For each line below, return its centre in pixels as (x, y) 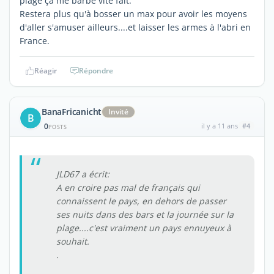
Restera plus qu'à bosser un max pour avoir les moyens (133, 13)
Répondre (96, 70)
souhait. (73, 241)
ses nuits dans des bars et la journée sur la (145, 214)
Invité (119, 111)
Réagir (45, 70)
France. (35, 40)
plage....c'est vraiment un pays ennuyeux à (144, 228)
